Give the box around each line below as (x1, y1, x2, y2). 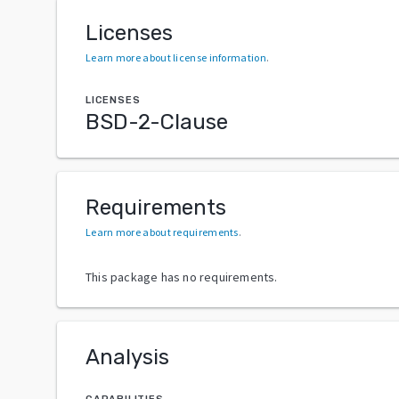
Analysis (85, 344, 169, 370)
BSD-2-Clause (85, 109, 228, 134)
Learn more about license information (85, 50, 266, 64)
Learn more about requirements (85, 224, 239, 239)
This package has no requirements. (85, 268, 278, 285)
